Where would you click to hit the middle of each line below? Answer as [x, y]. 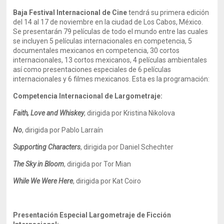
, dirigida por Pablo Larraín [63, 130]
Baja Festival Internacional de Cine [70, 12]
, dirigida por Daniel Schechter [127, 147]
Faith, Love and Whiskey [49, 113]
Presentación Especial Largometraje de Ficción [92, 215]
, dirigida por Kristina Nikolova [130, 113]
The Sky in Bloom [39, 164]
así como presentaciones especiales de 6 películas [92, 69]
